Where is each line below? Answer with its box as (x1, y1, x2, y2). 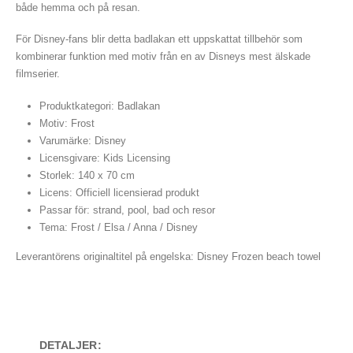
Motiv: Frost (39, 117, 95, 129)
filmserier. (16, 68, 60, 80)
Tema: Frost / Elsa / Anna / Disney (39, 221, 198, 233)
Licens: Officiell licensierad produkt (39, 186, 199, 199)
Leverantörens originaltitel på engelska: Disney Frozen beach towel (16, 250, 321, 262)
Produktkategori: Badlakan (39, 99, 160, 112)
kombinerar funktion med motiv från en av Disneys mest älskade (16, 50, 310, 63)
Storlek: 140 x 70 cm (39, 169, 135, 181)
